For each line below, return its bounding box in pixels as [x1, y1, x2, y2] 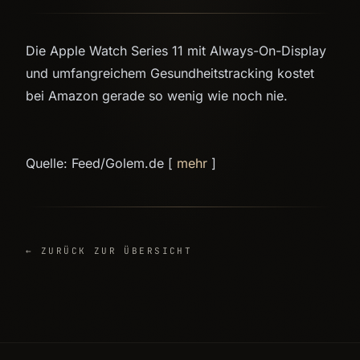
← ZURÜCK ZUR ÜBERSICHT [26, 245, 193, 256]
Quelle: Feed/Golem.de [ [26, 155, 177, 171]
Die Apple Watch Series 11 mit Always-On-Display [26, 43, 326, 59]
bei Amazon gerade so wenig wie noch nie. [26, 88, 288, 104]
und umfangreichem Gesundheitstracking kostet [26, 65, 314, 81]
